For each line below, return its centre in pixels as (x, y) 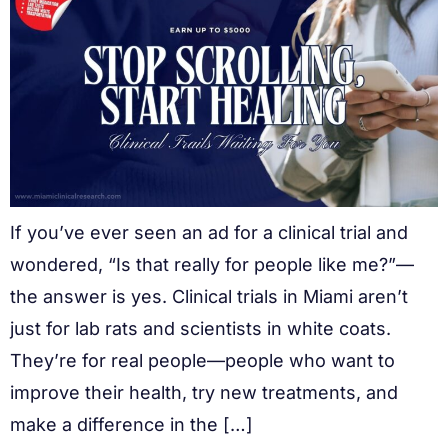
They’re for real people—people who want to (202, 361)
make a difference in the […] (131, 425)
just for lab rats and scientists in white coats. (200, 329)
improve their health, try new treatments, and (204, 393)
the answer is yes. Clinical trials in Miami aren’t (209, 297)
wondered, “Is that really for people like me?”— (212, 265)
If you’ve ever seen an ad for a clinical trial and (209, 233)
